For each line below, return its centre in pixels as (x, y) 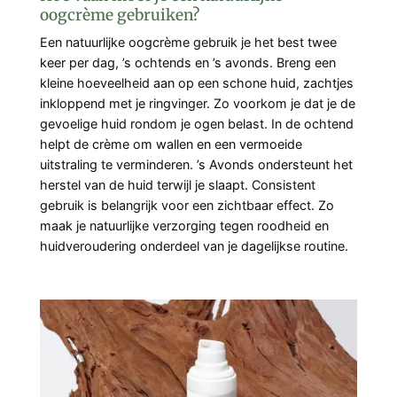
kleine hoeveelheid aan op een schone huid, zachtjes (197, 83)
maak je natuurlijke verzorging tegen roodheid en (184, 226)
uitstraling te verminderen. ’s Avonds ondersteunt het (196, 165)
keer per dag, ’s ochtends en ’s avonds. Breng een (188, 63)
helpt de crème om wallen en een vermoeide (171, 144)
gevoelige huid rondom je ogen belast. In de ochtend (197, 124)
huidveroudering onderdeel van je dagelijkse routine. (194, 246)
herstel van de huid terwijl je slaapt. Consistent (178, 185)
